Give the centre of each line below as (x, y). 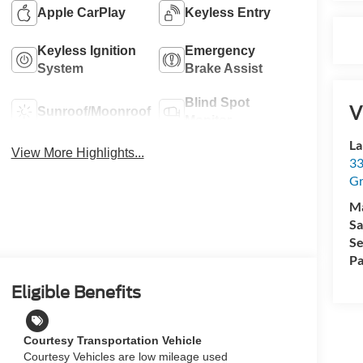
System (60, 69)
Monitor (209, 121)
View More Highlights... (77, 152)
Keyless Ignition (86, 51)
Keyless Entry (228, 13)
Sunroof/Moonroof (94, 112)
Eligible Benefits (76, 293)
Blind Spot (218, 103)
